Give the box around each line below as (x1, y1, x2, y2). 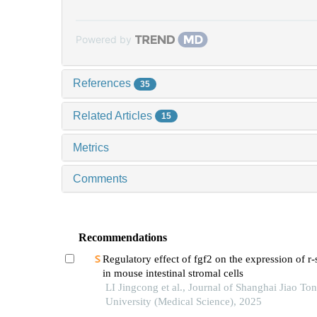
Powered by (76, 33, 132, 45)
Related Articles (73, 109, 155, 122)
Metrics (73, 142, 109, 154)
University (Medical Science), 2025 (105, 296, 262, 308)
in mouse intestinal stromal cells (102, 267, 243, 279)
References (73, 76, 134, 89)
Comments (73, 173, 127, 185)
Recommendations (79, 231, 168, 244)
